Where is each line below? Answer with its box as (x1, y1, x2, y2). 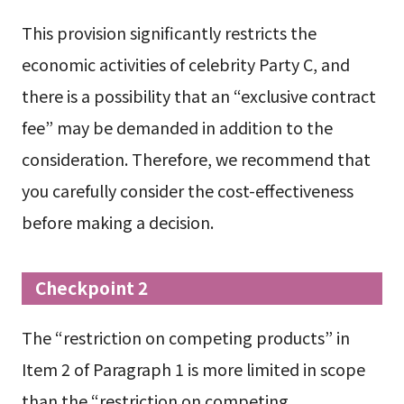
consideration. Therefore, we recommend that (21, 147, 371, 171)
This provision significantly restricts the (21, 21, 317, 45)
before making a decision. (21, 210, 214, 234)
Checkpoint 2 (35, 275, 149, 301)
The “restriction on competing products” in (21, 326, 350, 350)
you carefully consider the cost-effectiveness (21, 179, 353, 203)
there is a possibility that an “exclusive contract (21, 84, 376, 108)
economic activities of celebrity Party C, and (21, 52, 350, 77)
